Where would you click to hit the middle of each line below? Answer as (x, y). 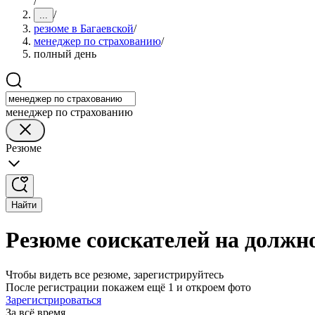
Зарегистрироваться (53, 300)
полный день (65, 54)
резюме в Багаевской (84, 28)
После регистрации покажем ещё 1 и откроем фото (128, 287)
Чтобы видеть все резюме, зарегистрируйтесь (115, 274)
